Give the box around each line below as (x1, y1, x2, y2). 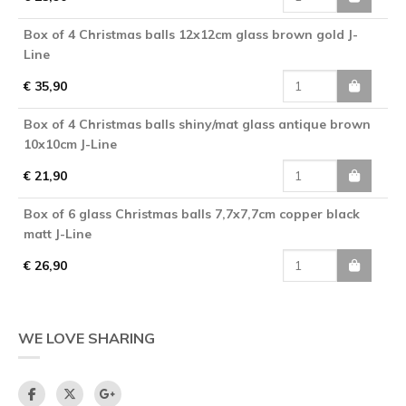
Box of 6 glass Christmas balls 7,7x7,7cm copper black (24, 205, 360, 222)
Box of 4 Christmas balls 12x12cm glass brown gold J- (24, 25, 358, 43)
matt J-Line (24, 225, 92, 242)
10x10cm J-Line (24, 135, 117, 152)
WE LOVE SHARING (18, 328, 155, 347)
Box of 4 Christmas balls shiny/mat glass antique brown (24, 115, 371, 132)
